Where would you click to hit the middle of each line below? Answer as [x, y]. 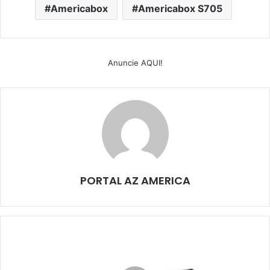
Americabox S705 [180, 9]
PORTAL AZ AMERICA [135, 181]
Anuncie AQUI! [135, 63]
